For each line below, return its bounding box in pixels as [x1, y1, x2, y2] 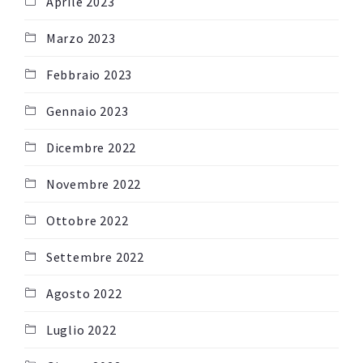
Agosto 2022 [45, 285, 122, 302]
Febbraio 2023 [45, 66, 133, 83]
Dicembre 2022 [45, 139, 137, 156]
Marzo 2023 [45, 30, 116, 47]
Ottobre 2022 [45, 212, 129, 229]
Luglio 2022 [45, 322, 117, 339]
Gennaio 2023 [45, 103, 129, 120]
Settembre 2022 [45, 249, 145, 266]
